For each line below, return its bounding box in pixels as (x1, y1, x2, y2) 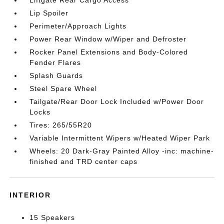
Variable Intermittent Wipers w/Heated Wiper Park (29, 134, 210, 142)
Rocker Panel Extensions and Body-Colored (29, 48, 188, 56)
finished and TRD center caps (29, 157, 138, 166)
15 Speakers (29, 213, 75, 222)
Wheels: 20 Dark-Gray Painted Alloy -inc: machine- (29, 147, 214, 155)
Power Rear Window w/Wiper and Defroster (29, 35, 187, 43)
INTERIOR (9, 191, 51, 199)
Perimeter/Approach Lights (29, 22, 127, 30)
